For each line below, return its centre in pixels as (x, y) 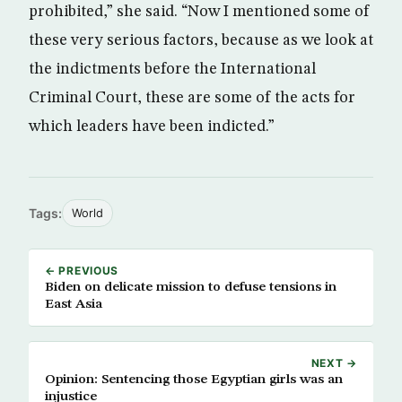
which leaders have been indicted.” (152, 127)
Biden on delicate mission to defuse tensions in (191, 287)
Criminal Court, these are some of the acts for (192, 98)
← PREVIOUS (82, 271)
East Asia (74, 304)
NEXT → (334, 363)
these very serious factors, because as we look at (201, 40)
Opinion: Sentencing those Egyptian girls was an (194, 380)
